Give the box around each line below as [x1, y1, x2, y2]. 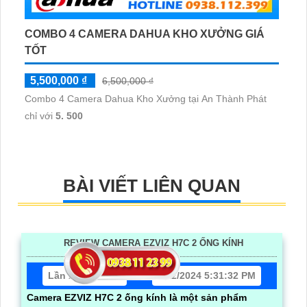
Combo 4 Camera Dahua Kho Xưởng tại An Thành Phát [25, 93, 267, 105]
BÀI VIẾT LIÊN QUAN [63, 175, 241, 197]
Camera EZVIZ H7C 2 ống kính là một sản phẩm [27, 292, 247, 304]
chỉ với [25, 110, 56, 122]
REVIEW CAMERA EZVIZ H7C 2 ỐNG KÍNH [64, 238, 243, 249]
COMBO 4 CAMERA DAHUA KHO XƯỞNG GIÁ [25, 28, 265, 40]
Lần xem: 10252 [48, 270, 122, 282]
